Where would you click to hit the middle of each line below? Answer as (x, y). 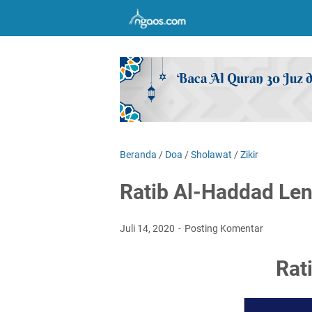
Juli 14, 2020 (148, 228)
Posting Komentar (224, 228)
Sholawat (211, 154)
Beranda (138, 154)
